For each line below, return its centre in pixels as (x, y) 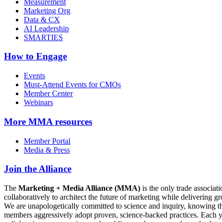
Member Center (48, 94)
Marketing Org (47, 10)
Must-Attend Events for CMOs (72, 85)
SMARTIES (43, 37)
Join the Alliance (38, 169)
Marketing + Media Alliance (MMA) (79, 188)
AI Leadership (46, 28)
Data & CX (42, 19)
